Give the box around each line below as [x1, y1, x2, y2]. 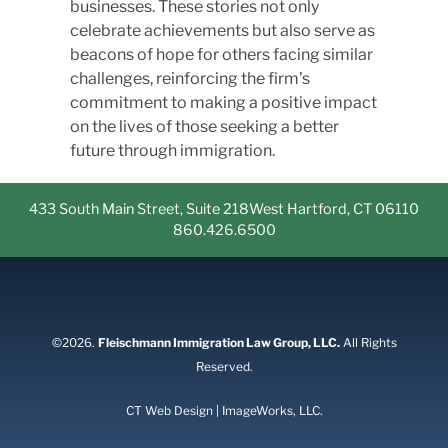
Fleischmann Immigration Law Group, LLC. [97, 335, 340, 350]
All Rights [339, 335, 397, 350]
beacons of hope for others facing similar [70, 45, 373, 64]
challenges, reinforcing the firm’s [70, 69, 310, 88]
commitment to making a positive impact [70, 93, 377, 112]
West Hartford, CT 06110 [249, 200, 419, 218]
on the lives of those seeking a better [70, 117, 339, 136]
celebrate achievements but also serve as [70, 21, 375, 40]
